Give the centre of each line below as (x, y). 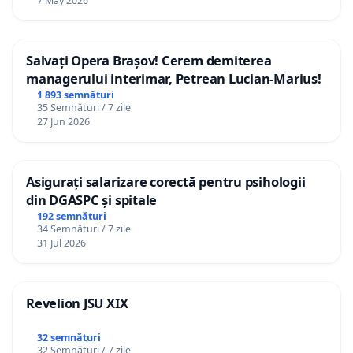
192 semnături (71, 216)
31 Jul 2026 (61, 243)
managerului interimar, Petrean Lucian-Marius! (174, 79)
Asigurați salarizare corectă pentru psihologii (166, 181)
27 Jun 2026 (63, 121)
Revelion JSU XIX (77, 303)
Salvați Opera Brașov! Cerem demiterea (149, 61)
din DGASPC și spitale (92, 199)
